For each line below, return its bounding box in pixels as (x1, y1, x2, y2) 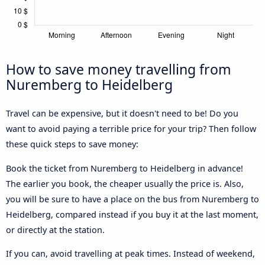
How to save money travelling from (6, 60, 231, 79)
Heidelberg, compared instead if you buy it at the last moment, (6, 208, 258, 220)
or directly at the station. (6, 224, 105, 235)
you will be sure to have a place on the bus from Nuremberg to (6, 193, 259, 205)
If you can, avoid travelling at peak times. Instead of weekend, (6, 248, 255, 260)
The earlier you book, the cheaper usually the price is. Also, (6, 177, 244, 189)
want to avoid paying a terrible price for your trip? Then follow (6, 123, 256, 135)
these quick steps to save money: (6, 138, 138, 150)
